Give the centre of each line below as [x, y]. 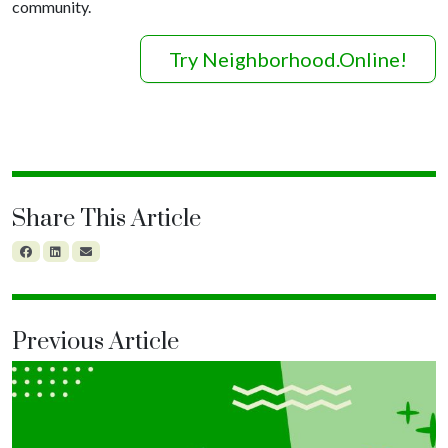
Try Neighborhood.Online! [288, 58]
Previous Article [95, 341]
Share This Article [106, 218]
